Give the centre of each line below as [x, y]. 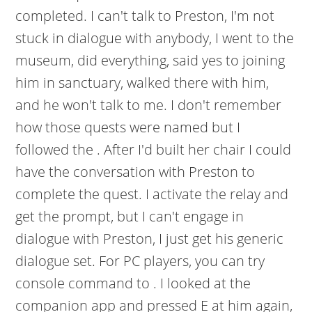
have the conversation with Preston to [135, 172]
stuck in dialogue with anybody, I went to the [155, 38]
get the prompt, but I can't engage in [130, 216]
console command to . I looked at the [133, 283]
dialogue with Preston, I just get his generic [150, 239]
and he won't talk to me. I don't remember [149, 105]
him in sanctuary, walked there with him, [142, 83]
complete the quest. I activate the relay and [152, 194]
